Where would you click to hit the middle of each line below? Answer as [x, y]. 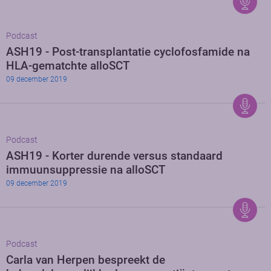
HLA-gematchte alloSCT [68, 66]
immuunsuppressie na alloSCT [86, 170]
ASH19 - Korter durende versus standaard [114, 156]
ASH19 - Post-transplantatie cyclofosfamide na [128, 52]
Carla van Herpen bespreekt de [86, 260]
